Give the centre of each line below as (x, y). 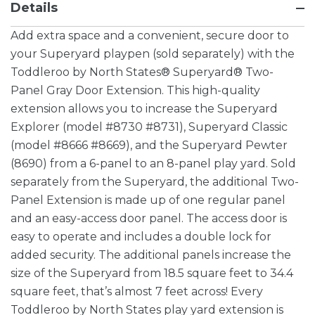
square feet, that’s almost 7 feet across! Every (137, 292)
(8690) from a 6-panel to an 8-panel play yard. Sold (153, 164)
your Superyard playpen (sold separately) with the (153, 54)
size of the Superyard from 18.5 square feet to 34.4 (152, 274)
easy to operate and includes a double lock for (141, 237)
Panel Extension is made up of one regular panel (148, 200)
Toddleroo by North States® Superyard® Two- (142, 72)
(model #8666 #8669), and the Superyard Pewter (149, 146)
